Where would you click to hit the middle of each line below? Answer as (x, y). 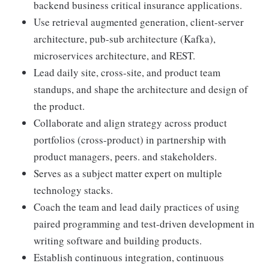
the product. (59, 106)
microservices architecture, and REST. (114, 56)
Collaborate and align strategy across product (130, 123)
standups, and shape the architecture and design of (141, 89)
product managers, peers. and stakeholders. (125, 156)
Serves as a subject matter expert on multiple (128, 173)
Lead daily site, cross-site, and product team (127, 72)
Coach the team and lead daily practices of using (137, 207)
